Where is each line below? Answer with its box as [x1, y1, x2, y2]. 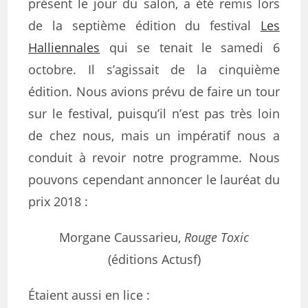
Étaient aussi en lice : [28, 287, 151, 303]
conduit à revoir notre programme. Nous [28, 149, 280, 166]
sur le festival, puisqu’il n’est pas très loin [28, 105, 280, 122]
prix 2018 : [28, 193, 89, 210]
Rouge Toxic [184, 229, 249, 245]
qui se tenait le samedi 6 [100, 39, 280, 56]
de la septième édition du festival [28, 17, 261, 34]
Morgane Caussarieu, [59, 229, 184, 245]
